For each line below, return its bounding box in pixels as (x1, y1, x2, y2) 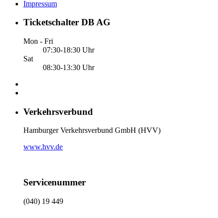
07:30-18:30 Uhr (43, 46, 94, 54)
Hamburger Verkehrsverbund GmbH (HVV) (23, 126, 161, 135)
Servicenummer (23, 177, 86, 188)
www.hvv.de (23, 143, 63, 151)
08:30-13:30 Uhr (43, 63, 94, 72)
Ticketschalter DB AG (23, 17, 110, 28)
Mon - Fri (23, 37, 53, 46)
